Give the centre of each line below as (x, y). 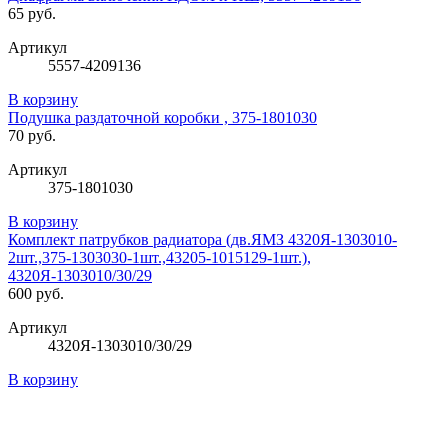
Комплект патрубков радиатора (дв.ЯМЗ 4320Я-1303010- (202, 240)
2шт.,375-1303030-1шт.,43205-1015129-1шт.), (159, 258)
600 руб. (36, 294)
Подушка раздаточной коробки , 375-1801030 (162, 118)
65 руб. (32, 14)
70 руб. (32, 136)
